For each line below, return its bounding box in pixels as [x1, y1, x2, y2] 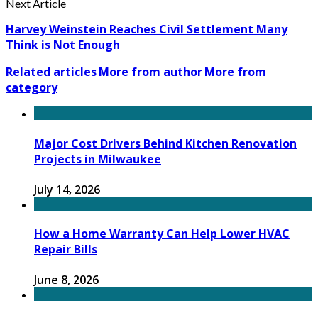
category [6, 79, 57, 96]
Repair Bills [34, 241, 97, 258]
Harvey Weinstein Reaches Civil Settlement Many [6, 21, 287, 38]
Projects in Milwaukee [34, 150, 161, 167]
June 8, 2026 [34, 272, 99, 288]
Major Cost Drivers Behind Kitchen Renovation [34, 135, 297, 151]
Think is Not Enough [6, 37, 120, 53]
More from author [99, 64, 202, 80]
